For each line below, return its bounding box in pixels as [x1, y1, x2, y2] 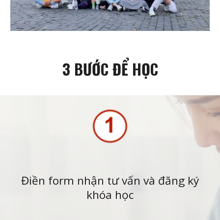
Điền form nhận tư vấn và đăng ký [21, 172, 199, 188]
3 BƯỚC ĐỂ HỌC [62, 57, 158, 80]
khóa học [86, 187, 134, 202]
